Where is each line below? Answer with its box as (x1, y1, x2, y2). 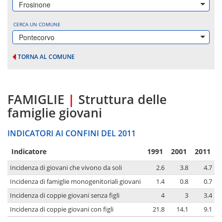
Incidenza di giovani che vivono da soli (10, 164, 122, 172)
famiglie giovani (7, 104, 102, 121)
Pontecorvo (19, 32, 55, 42)
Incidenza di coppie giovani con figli (10, 205, 113, 214)
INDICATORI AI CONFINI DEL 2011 (7, 128, 136, 139)
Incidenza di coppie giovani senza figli (10, 191, 119, 200)
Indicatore (11, 147, 47, 157)
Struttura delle (78, 91, 166, 108)
